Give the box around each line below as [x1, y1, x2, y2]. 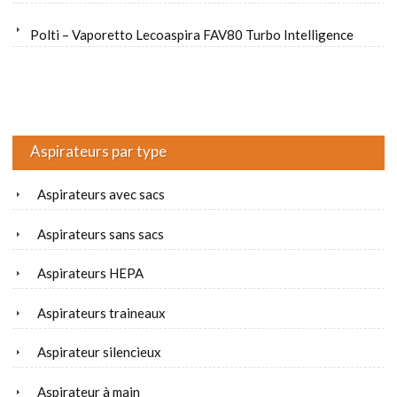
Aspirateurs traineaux [37, 304, 166, 321]
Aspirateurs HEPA [37, 265, 144, 282]
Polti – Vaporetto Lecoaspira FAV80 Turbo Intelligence [30, 27, 354, 43]
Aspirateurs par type [30, 142, 167, 161]
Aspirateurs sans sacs [37, 225, 164, 242]
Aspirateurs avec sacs [37, 186, 165, 203]
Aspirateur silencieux [37, 344, 161, 361]
